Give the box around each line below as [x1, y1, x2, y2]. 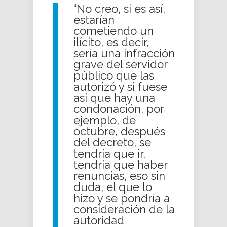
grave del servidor [73, 58, 167, 71]
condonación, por [73, 102, 164, 116]
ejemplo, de [73, 113, 136, 127]
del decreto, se [73, 136, 151, 149]
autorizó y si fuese [73, 80, 167, 94]
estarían [73, 13, 115, 27]
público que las [73, 69, 154, 83]
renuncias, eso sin [73, 169, 165, 183]
